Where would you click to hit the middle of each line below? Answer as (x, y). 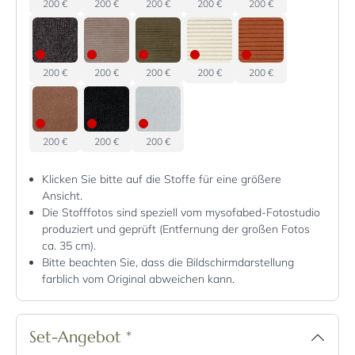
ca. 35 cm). (71, 246)
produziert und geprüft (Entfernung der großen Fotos (176, 229)
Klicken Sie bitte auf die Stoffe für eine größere (162, 179)
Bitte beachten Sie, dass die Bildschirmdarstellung (168, 263)
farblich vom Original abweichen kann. (138, 279)
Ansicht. (64, 196)
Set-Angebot (78, 338)
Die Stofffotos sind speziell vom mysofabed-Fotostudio (181, 213)
